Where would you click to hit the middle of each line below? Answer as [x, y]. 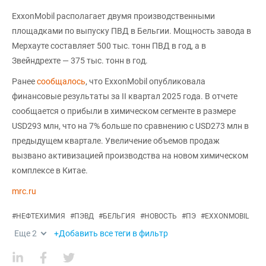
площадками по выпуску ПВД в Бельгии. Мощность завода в [132, 31]
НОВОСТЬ [161, 216]
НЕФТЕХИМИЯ [41, 216]
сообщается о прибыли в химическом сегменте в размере [124, 111]
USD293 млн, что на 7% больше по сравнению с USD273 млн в [130, 126]
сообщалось [61, 81]
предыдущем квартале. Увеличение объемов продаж [116, 140]
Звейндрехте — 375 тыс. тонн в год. [80, 60]
